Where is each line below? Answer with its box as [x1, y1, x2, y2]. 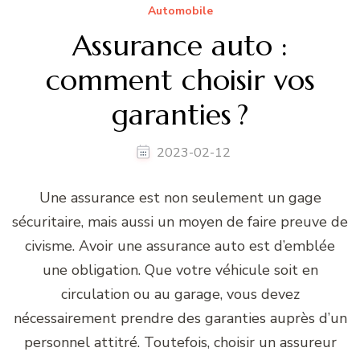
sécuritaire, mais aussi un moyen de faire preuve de [12, 212, 348, 232]
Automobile [147, 3, 213, 19]
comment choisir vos [45, 62, 315, 99]
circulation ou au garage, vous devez [60, 284, 300, 305]
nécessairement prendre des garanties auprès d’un [13, 309, 347, 329]
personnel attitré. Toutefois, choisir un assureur [23, 333, 337, 353]
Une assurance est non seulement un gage [39, 188, 321, 208]
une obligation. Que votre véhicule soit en [42, 260, 318, 280]
